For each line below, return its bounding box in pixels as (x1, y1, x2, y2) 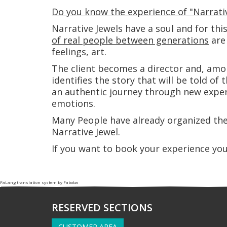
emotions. (52, 97, 95, 110)
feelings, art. (52, 46, 106, 58)
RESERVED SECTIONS (52, 201, 153, 215)
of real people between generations (52, 34, 209, 47)
